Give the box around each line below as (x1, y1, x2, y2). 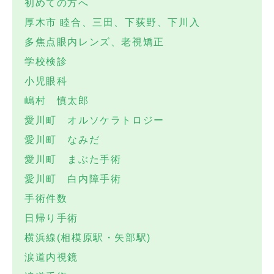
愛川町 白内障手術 (24, 174, 122, 185)
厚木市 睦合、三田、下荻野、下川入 (24, 17, 201, 28)
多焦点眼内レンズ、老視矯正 (24, 37, 165, 48)
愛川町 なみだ (24, 135, 100, 146)
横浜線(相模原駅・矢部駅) (24, 232, 151, 243)
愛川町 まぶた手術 (24, 154, 122, 165)
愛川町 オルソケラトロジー (24, 115, 165, 126)
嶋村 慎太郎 (24, 95, 89, 106)
